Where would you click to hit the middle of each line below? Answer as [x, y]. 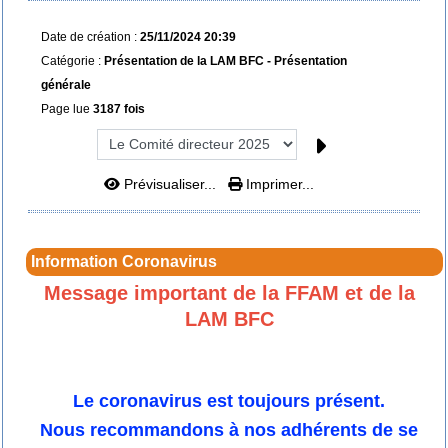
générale [65, 85]
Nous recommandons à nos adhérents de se [229, 429]
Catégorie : [72, 61]
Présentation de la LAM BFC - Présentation [225, 61]
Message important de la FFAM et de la [229, 292]
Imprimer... [278, 183]
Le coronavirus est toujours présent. [229, 400]
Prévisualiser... [170, 183]
